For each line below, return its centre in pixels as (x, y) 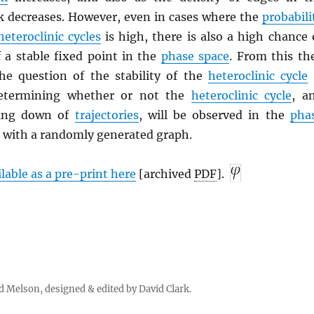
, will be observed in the (214, 115)
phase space (195, 56)
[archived (165, 174)
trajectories (107, 115)
